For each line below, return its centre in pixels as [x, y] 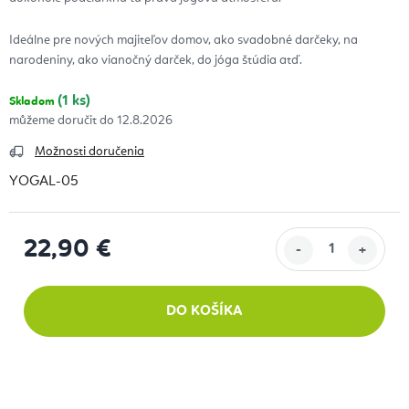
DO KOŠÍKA [204, 312]
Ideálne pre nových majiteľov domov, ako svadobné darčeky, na [184, 41]
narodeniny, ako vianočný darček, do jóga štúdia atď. [156, 61]
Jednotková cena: [79, 273]
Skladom [33, 102]
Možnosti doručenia [89, 152]
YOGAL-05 [44, 182]
